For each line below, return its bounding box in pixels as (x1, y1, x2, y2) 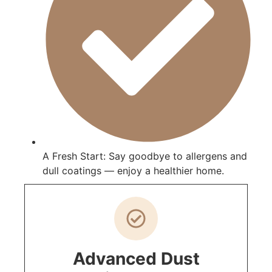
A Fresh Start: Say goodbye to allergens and (42, 150, 247, 163)
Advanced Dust (72, 248, 200, 270)
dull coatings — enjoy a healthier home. (42, 165, 224, 177)
